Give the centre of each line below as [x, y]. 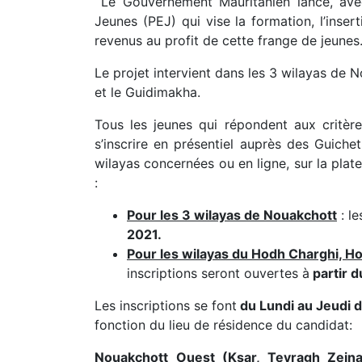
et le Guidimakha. [147, 92]
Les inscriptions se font [166, 305]
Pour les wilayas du [189, 254]
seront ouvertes [250, 273]
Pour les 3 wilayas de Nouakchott [232, 215]
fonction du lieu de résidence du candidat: [223, 325]
